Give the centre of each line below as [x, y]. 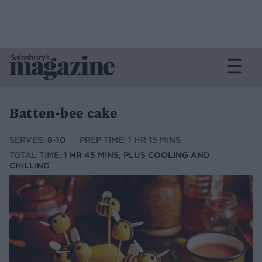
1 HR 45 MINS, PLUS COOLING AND [137, 155]
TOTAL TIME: [37, 155]
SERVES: [28, 140]
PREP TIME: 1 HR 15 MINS [130, 140]
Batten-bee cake [63, 113]
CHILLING [30, 166]
